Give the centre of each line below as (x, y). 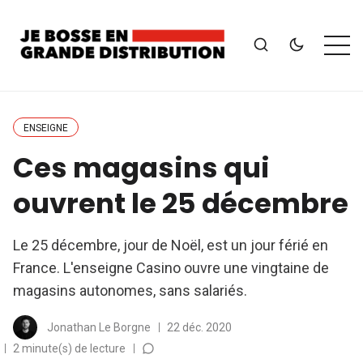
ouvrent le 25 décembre (181, 203)
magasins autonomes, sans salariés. (130, 290)
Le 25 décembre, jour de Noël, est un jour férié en (171, 245)
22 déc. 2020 (199, 327)
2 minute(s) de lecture (69, 348)
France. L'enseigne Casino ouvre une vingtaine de (171, 268)
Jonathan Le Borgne (99, 327)
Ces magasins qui (141, 168)
